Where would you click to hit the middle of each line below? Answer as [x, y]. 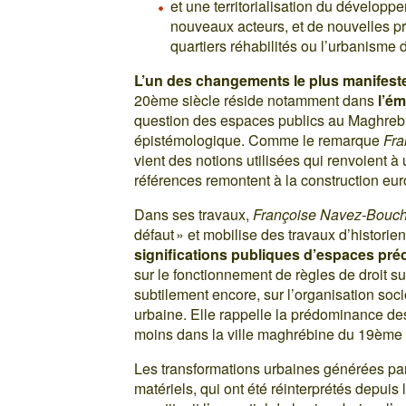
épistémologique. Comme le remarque [259, 140]
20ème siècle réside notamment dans [256, 100]
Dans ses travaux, [194, 214]
